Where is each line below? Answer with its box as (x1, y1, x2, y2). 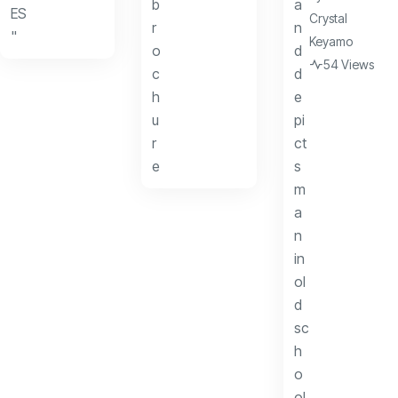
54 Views (322, 56, 374, 72)
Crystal (308, 10, 347, 26)
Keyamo (308, 33, 353, 49)
